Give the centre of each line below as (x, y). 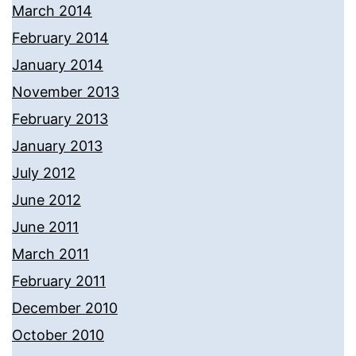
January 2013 (57, 146)
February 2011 (59, 281)
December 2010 (65, 308)
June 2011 (45, 227)
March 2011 (50, 254)
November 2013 (66, 92)
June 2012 (46, 200)
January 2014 (58, 65)
